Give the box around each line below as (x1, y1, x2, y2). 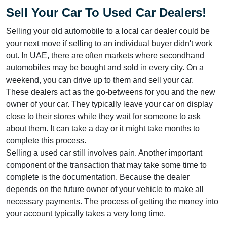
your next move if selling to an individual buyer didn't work (6, 39, 212, 48)
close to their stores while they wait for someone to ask (6, 111, 201, 121)
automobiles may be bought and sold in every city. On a (6, 63, 204, 72)
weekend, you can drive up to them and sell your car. (6, 75, 194, 84)
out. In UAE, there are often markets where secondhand (6, 51, 204, 60)
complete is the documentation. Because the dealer (6, 172, 190, 181)
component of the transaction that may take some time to (6, 160, 207, 169)
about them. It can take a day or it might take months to (6, 124, 200, 133)
